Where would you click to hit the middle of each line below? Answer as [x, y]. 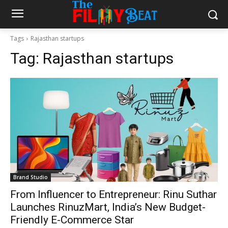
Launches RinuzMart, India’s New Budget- [108, 207]
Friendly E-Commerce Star [72, 220]
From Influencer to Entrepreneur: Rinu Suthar [113, 194]
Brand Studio [31, 177]
